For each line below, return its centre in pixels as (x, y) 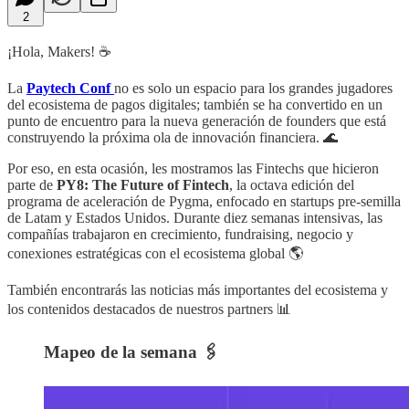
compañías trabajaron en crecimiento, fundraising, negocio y (180, 234)
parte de (32, 184)
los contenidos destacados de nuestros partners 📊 (149, 309)
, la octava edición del (292, 184)
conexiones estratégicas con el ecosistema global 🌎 (155, 253)
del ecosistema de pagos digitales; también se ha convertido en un (195, 104)
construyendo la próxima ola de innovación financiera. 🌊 (173, 137)
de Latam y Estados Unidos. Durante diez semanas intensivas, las (195, 217)
